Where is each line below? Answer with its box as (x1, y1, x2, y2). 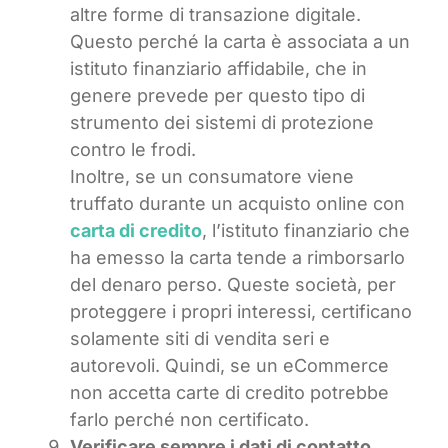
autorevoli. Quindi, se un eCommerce (70, 355, 389, 377)
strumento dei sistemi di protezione (70, 112, 374, 134)
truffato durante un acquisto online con (70, 193, 405, 215)
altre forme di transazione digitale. (70, 4, 361, 26)
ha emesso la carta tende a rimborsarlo (70, 247, 405, 269)
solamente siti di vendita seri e (70, 328, 330, 350)
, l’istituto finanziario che (202, 220, 410, 242)
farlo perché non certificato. (70, 409, 309, 431)
